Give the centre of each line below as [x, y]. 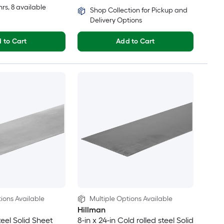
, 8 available [27, 7]
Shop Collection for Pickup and [138, 10]
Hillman [91, 210]
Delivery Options [116, 20]
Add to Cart [135, 41]
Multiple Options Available [131, 199]
